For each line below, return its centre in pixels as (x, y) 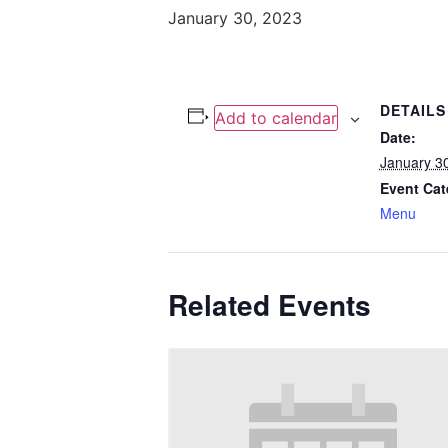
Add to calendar (275, 118)
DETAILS (412, 110)
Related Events (269, 305)
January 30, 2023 (235, 18)
